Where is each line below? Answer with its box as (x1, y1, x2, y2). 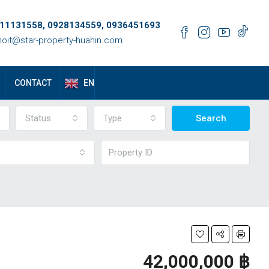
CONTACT (14, 78, 52, 88)
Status (25, 113, 51, 124)
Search (195, 113, 226, 124)
